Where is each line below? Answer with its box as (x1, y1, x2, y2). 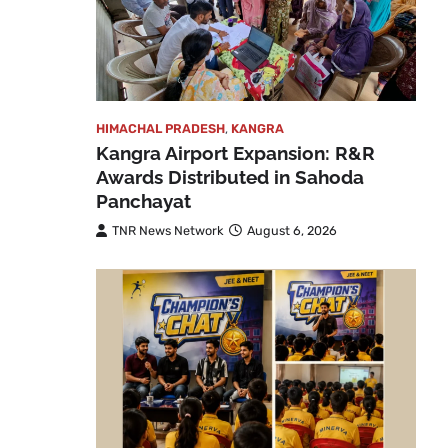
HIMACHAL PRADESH (96, 120, 225, 136)
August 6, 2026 (247, 222, 337, 238)
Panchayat (96, 189, 191, 212)
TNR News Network (112, 222, 224, 238)
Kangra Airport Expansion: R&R (96, 141, 375, 164)
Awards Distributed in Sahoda (96, 165, 364, 188)
